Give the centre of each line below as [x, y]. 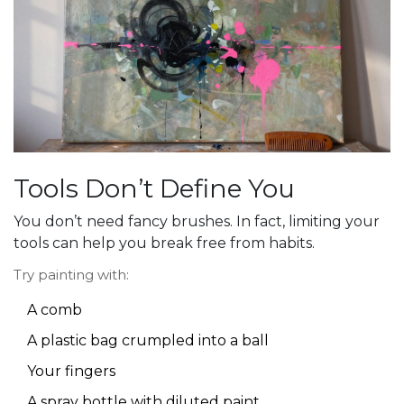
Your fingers [71, 372]
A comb [55, 310]
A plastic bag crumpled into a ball [148, 341]
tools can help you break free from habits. [164, 243]
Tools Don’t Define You [154, 189]
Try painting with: [71, 275]
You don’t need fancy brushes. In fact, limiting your [197, 222]
